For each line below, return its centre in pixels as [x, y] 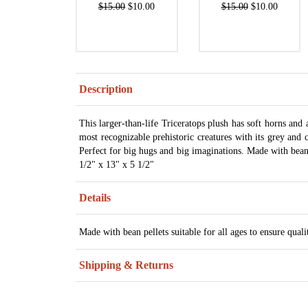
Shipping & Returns [126, 265]
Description [106, 89]
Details [95, 198]
